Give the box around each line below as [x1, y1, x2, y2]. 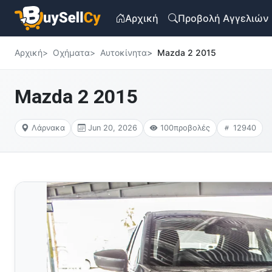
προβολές [173, 123, 210, 133]
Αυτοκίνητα [100, 47, 147, 58]
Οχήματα [53, 47, 90, 58]
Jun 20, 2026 [87, 123, 137, 133]
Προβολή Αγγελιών [178, 12, 270, 24]
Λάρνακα [31, 123, 65, 133]
